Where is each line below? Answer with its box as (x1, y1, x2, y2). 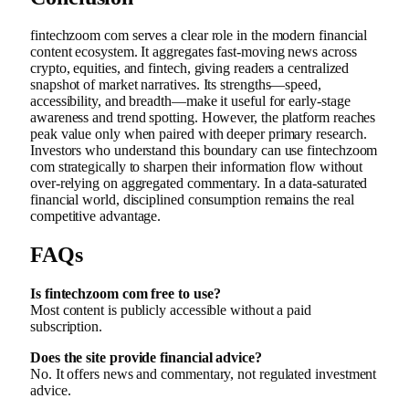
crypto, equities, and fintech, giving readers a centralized (30, 60, 350, 77)
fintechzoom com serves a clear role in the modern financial (30, 27, 368, 44)
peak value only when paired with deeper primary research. (30, 126, 367, 142)
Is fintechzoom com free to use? (30, 286, 221, 302)
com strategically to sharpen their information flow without (30, 159, 363, 175)
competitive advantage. (30, 208, 162, 225)
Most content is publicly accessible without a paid (30, 302, 312, 319)
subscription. (30, 319, 102, 335)
